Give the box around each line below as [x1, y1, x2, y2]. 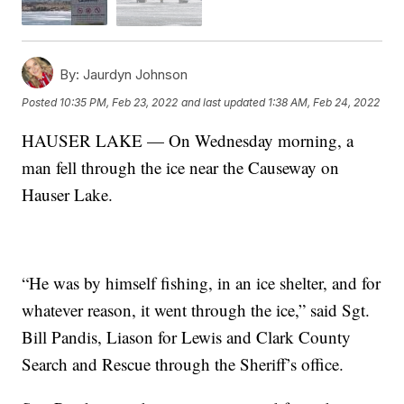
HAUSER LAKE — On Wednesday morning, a [22, 128, 354, 151]
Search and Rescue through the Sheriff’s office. [22, 352, 344, 375]
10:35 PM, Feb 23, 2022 [60, 96, 179, 110]
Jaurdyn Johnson [79, 65, 188, 83]
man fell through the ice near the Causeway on [22, 155, 340, 179]
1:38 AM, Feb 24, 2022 [268, 96, 381, 110]
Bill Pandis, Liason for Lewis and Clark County [22, 325, 352, 348]
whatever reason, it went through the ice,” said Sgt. [22, 298, 371, 321]
